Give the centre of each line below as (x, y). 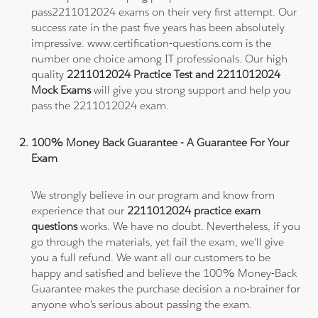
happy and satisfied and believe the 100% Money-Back (164, 273)
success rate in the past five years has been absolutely (158, 27)
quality (49, 74)
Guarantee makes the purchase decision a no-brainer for (166, 288)
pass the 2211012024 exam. (100, 105)
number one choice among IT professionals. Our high (160, 58)
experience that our (79, 210)
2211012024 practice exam (194, 210)
